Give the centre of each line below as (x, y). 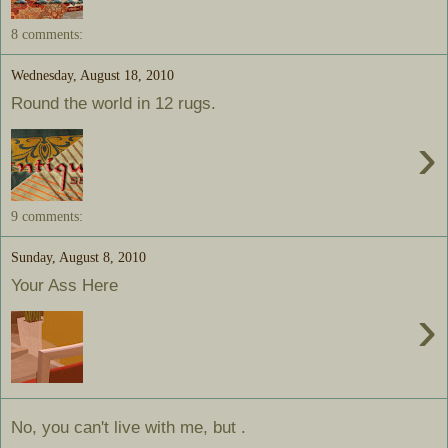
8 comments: (47, 33)
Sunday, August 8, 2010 (78, 256)
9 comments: (47, 215)
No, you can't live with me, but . (128, 427)
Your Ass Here (64, 285)
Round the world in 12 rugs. (113, 103)
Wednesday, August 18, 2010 (92, 74)
